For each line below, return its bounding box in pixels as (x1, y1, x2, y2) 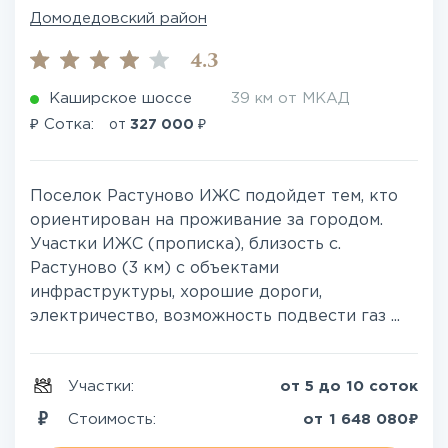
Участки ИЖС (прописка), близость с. (30, 237, 341, 252)
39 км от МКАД (231, 92, 350, 105)
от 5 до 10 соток (280, 380, 418, 393)
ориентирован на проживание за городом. (30, 213, 383, 228)
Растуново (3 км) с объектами (30, 261, 279, 276)
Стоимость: (68, 412, 161, 426)
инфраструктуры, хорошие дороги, (30, 285, 322, 300)
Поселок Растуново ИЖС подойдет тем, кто (30, 189, 398, 204)
